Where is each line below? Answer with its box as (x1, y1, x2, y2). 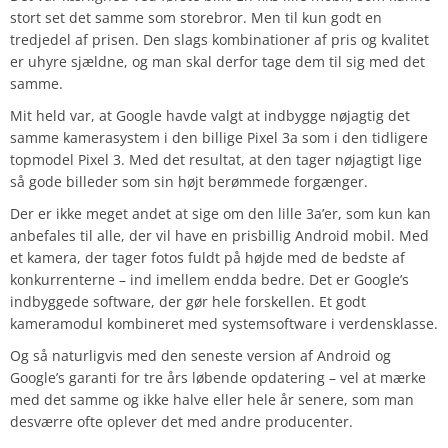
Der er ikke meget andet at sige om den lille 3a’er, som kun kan (10, 204, 431, 224)
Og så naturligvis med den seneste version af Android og (10, 346, 391, 366)
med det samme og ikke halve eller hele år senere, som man (10, 390, 414, 410)
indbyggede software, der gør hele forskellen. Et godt (10, 292, 366, 312)
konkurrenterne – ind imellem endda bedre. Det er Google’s (10, 270, 409, 290)
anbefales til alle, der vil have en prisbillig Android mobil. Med (10, 226, 429, 246)
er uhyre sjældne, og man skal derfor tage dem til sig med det (10, 52, 425, 72)
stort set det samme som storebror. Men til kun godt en (10, 8, 382, 28)
